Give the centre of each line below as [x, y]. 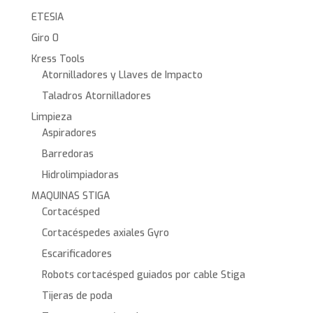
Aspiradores [69, 133]
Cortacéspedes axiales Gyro [105, 233]
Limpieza [51, 117]
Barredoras [67, 154]
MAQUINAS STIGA [70, 196]
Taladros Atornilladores [96, 96]
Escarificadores [77, 254]
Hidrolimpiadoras [80, 175]
